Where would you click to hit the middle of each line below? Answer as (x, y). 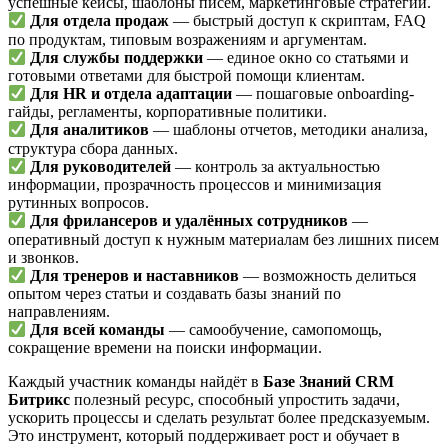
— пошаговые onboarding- (323, 94)
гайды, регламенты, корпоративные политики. (167, 112)
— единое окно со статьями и (306, 57)
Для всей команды (98, 330)
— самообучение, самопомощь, (274, 330)
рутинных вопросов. (78, 203)
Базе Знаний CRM (328, 382)
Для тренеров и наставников (135, 275)
